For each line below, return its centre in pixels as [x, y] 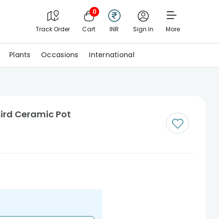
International [112, 55]
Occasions [60, 55]
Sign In [143, 29]
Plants [20, 55]
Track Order [53, 29]
